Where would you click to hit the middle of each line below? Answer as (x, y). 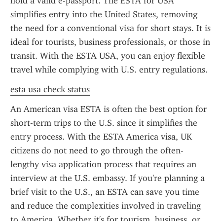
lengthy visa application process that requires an (103, 164)
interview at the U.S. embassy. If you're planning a (108, 178)
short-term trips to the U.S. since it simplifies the (104, 123)
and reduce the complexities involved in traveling (106, 206)
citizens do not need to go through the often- (97, 150)
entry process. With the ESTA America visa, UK (101, 137)
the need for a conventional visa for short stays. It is (110, 28)
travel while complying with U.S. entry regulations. (109, 70)
